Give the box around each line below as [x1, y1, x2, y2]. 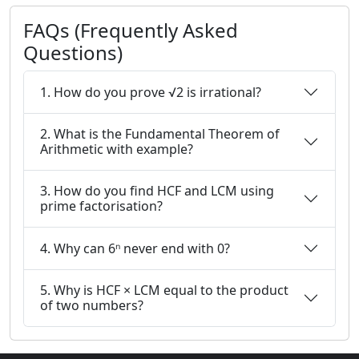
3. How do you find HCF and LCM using [40, 182, 274, 200]
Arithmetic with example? [40, 140, 193, 158]
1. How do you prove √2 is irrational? [40, 83, 261, 101]
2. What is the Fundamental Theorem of [40, 125, 280, 143]
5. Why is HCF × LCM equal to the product [40, 281, 288, 299]
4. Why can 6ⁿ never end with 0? [40, 239, 230, 257]
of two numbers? [40, 296, 143, 314]
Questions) [23, 39, 123, 66]
